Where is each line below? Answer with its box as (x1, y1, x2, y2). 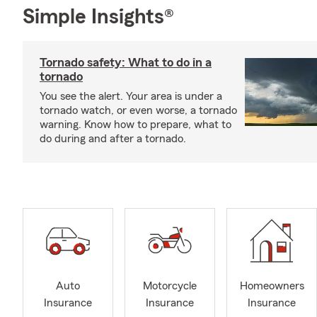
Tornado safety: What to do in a (40, 56, 212, 69)
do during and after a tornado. (40, 133, 186, 144)
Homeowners (239, 280, 304, 292)
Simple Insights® (23, 6, 174, 28)
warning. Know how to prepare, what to (40, 119, 231, 130)
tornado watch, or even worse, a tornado (40, 105, 237, 116)
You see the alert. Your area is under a (40, 91, 222, 102)
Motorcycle (143, 280, 197, 292)
